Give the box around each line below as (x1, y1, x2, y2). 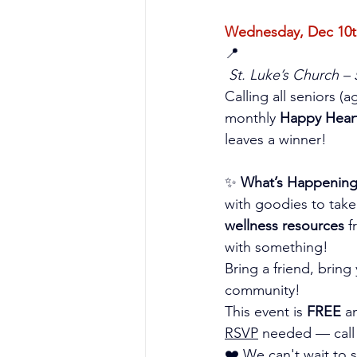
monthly (225, 109, 280, 127)
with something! (225, 238, 328, 256)
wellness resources (225, 217, 344, 234)
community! (225, 281, 300, 299)
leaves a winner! (225, 131, 327, 148)
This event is (225, 303, 307, 320)
